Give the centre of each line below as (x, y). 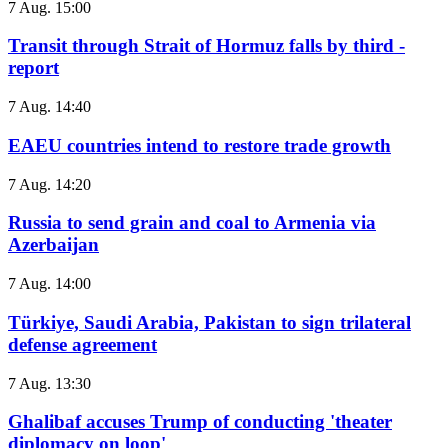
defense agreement (82, 344)
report (33, 68)
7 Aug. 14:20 (49, 184)
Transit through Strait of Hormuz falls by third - (206, 46)
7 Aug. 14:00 (49, 284)
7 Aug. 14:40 (49, 107)
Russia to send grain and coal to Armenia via (192, 223)
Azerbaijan (53, 245)
